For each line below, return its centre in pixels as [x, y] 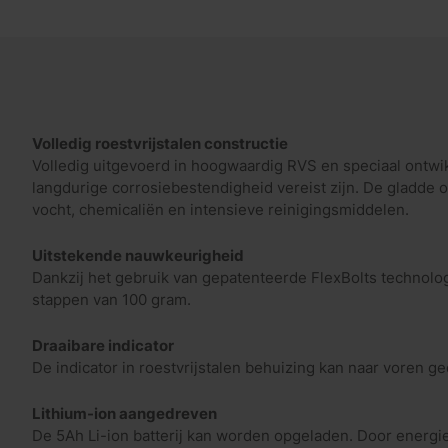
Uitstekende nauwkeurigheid [138, 255]
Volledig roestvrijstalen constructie [160, 143]
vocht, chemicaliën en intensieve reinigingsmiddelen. [220, 209]
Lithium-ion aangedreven [124, 413]
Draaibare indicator [103, 345]
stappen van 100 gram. [111, 299]
